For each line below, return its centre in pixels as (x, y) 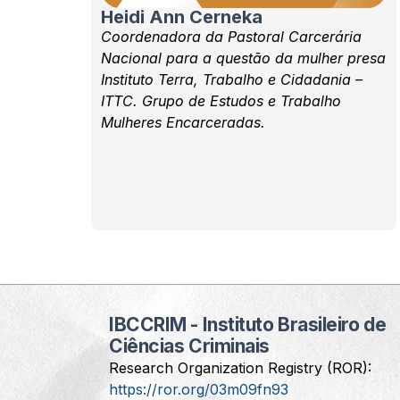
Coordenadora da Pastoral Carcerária (232, 37)
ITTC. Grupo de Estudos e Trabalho (221, 101)
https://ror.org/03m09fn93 (199, 389)
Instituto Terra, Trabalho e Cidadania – (232, 80)
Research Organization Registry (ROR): (240, 367)
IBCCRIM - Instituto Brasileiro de (248, 324)
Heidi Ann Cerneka (182, 17)
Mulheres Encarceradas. (183, 123)
